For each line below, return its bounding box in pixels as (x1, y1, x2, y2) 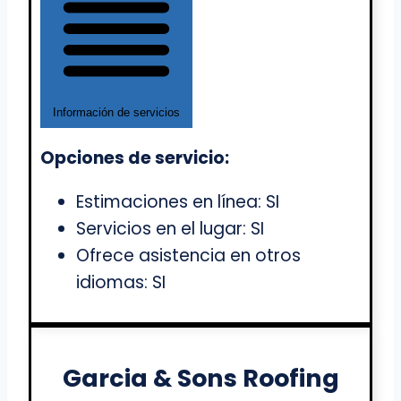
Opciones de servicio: (40, 146, 229, 171)
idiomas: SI (76, 270, 166, 295)
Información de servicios (53, 106, 180, 120)
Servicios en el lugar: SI (76, 217, 264, 242)
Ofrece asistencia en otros (76, 243, 301, 269)
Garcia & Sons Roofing (62, 362, 339, 396)
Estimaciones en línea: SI (76, 190, 279, 215)
